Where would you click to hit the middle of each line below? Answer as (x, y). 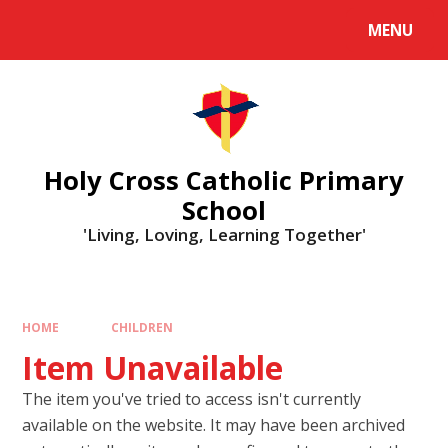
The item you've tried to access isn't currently (192, 399)
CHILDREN (142, 327)
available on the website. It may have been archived (214, 425)
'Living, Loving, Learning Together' (224, 234)
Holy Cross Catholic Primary (224, 179)
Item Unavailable (153, 368)
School (224, 209)
